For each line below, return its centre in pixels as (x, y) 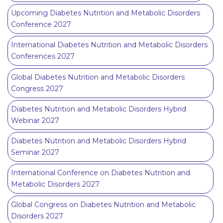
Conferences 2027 (43, 56)
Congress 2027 (37, 88)
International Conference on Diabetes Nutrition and (101, 173)
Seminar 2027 (35, 152)
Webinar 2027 (35, 120)
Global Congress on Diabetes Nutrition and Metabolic (103, 205)
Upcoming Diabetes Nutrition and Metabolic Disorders (106, 13)
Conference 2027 (41, 25)
